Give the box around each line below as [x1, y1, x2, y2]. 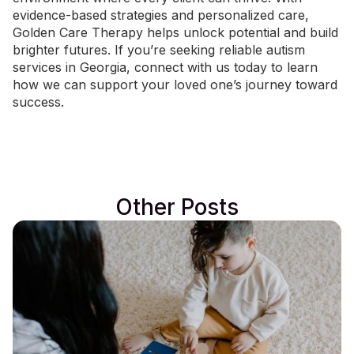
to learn [267, 59, 318, 76]
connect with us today [134, 59, 267, 76]
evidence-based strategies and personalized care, [13, 7, 309, 24]
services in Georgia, [13, 59, 134, 76]
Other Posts [115, 194, 239, 221]
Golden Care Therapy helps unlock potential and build [13, 24, 338, 41]
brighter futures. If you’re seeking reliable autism [13, 42, 305, 58]
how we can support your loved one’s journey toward [13, 77, 337, 93]
